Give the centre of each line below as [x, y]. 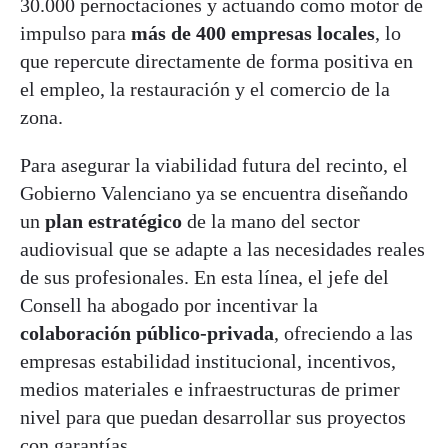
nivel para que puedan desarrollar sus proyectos [213, 416]
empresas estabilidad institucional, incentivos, [208, 360]
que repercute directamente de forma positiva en [216, 60]
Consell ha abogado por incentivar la [169, 304]
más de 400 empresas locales [253, 32]
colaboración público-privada [147, 332]
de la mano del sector [271, 220]
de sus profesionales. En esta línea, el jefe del [204, 276]
